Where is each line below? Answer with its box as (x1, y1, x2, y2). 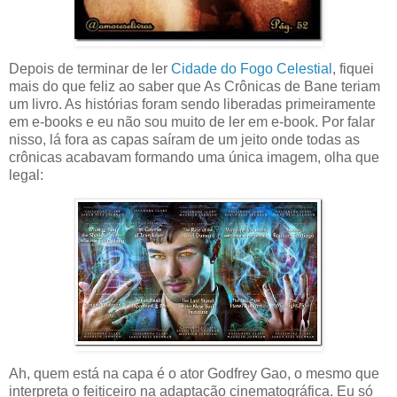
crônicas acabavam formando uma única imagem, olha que (9, 149, 379, 165)
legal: (9, 167, 43, 183)
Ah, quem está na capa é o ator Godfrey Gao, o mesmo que (9, 365, 379, 381)
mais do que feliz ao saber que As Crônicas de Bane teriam (9, 78, 380, 94)
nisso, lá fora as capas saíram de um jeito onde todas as (9, 131, 360, 147)
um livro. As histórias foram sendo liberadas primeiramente (9, 96, 376, 112)
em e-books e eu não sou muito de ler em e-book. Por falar (9, 113, 375, 129)
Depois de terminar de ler (9, 60, 171, 76)
